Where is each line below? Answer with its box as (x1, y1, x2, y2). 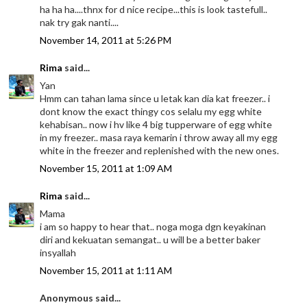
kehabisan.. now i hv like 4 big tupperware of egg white (40, 118, 273, 130)
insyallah (40, 246, 77, 258)
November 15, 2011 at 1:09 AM (40, 162, 173, 174)
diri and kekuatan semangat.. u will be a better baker (40, 233, 261, 245)
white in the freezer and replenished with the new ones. (40, 144, 280, 156)
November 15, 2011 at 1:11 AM (40, 264, 173, 276)
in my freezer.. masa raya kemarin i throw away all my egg (40, 131, 278, 143)
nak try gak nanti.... (40, 16, 119, 28)
